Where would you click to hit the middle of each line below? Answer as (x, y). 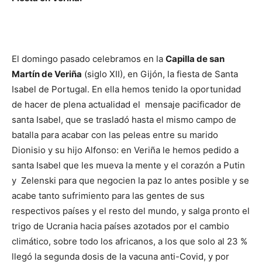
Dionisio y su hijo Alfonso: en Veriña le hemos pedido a (125, 150)
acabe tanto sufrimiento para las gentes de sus (108, 196)
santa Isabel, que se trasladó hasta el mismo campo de (124, 120)
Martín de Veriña (47, 74)
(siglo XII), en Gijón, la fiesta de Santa (160, 74)
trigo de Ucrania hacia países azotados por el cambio (120, 226)
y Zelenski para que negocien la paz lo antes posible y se (130, 181)
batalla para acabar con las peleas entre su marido (116, 135)
